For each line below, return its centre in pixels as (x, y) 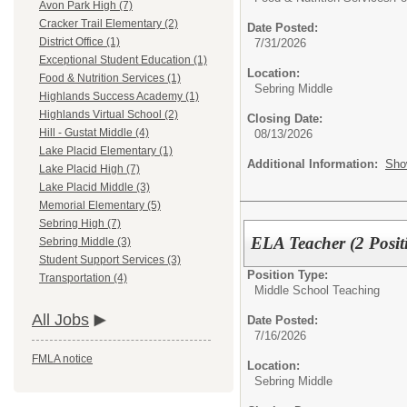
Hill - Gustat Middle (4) (94, 133)
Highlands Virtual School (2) (109, 115)
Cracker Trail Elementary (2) (109, 24)
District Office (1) (79, 42)
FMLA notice (62, 359)
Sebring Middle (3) (85, 242)
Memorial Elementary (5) (100, 206)
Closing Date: (285, 119)
